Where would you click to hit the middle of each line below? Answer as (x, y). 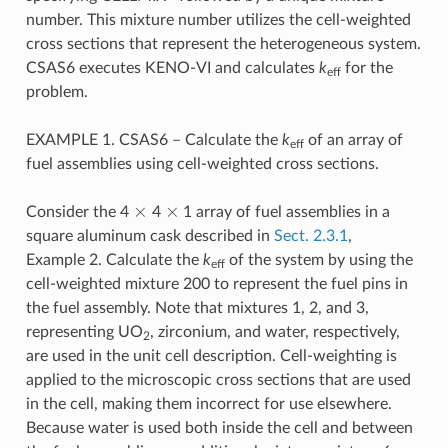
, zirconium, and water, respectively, (274, 331)
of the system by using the (318, 259)
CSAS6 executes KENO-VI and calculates (172, 67)
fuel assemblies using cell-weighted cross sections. (202, 163)
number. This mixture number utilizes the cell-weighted (218, 19)
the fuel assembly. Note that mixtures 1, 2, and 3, (197, 307)
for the (366, 67)
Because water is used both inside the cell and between (219, 427)
